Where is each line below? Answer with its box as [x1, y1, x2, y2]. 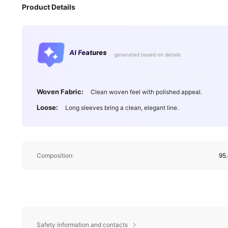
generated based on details [113, 51, 181, 58]
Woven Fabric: [36, 87, 83, 96]
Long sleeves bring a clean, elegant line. [65, 104, 179, 112]
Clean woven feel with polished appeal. [91, 88, 202, 96]
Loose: [36, 103, 58, 112]
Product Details [22, 3, 75, 12]
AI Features [69, 48, 107, 57]
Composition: [36, 151, 74, 159]
